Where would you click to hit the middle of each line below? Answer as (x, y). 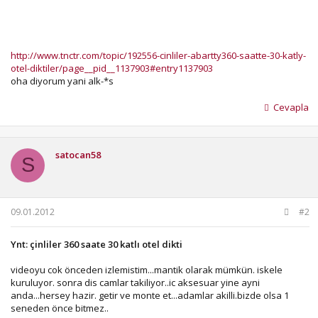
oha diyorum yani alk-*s (62, 81)
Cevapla (291, 107)
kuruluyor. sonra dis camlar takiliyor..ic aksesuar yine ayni (135, 283)
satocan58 (78, 154)
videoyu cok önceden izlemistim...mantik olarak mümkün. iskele (147, 270)
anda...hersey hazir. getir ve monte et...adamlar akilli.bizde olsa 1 (150, 295)
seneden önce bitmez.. (60, 308)
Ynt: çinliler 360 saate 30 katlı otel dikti (97, 244)
